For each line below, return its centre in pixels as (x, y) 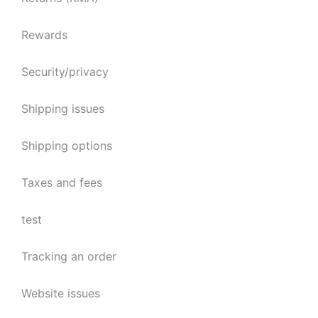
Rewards (44, 34)
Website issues (61, 293)
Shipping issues (63, 108)
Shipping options (67, 145)
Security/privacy (65, 71)
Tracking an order (69, 256)
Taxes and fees (62, 182)
